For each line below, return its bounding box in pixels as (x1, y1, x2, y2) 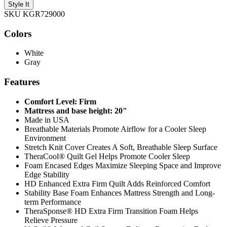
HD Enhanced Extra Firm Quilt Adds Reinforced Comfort (24, 179, 210, 188)
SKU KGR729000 (4, 9, 65, 18)
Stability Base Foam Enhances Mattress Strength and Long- (24, 188, 215, 197)
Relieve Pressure (24, 215, 78, 224)
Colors (4, 28, 31, 39)
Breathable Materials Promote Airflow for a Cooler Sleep (24, 124, 206, 133)
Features (4, 77, 40, 88)
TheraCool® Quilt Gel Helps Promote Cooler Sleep (24, 152, 190, 161)
